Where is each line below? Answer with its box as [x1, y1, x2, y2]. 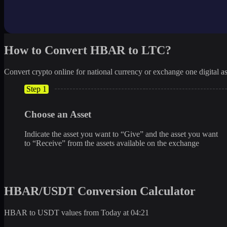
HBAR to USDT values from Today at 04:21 [4, 208, 149, 217]
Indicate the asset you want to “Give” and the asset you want [24, 130, 218, 139]
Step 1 [26, 84, 47, 93]
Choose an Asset [24, 109, 91, 120]
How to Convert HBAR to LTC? [4, 43, 171, 57]
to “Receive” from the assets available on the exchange [24, 139, 199, 148]
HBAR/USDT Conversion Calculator [4, 184, 196, 198]
